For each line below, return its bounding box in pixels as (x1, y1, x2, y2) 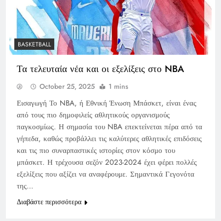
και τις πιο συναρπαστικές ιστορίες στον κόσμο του (17, 145, 175, 156)
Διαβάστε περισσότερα (17, 196, 81, 207)
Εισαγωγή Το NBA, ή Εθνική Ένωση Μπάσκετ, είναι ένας (17, 97, 196, 109)
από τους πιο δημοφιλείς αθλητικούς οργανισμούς (17, 109, 170, 120)
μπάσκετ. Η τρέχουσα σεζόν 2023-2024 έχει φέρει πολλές (17, 156, 197, 168)
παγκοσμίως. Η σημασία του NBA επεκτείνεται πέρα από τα (17, 121, 202, 132)
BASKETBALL (18, 39, 51, 49)
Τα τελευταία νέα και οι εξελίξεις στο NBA (17, 62, 184, 75)
